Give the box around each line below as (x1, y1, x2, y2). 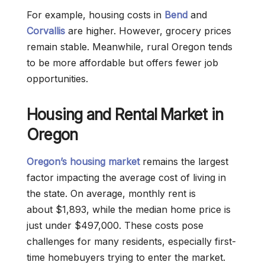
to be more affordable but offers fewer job (27, 57, 218, 69)
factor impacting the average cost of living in (27, 172, 226, 183)
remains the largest (140, 156, 228, 167)
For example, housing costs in (27, 9, 164, 21)
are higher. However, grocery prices (65, 25, 231, 37)
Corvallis (27, 25, 65, 37)
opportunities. (27, 73, 88, 85)
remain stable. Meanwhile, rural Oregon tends (27, 41, 232, 53)
